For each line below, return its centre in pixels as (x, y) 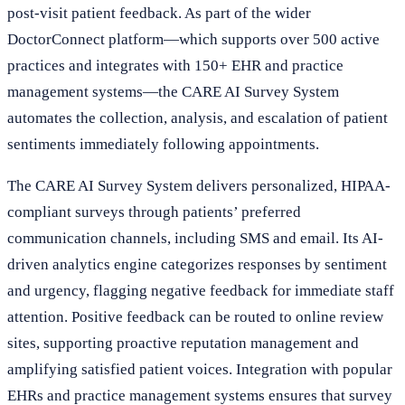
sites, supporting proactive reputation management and (183, 343)
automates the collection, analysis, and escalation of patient (198, 118)
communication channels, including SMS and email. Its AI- (195, 238)
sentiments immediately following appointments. (163, 144)
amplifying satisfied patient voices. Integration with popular (200, 369)
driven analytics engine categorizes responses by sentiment (197, 264)
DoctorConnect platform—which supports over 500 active (193, 39)
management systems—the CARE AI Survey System (173, 91)
